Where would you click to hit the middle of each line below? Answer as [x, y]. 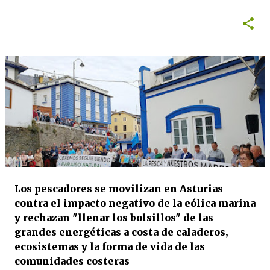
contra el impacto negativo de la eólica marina [135, 203]
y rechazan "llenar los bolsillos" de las [114, 218]
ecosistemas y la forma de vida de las [110, 246]
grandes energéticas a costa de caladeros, [121, 232]
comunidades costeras [72, 261]
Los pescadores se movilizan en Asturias [119, 189]
